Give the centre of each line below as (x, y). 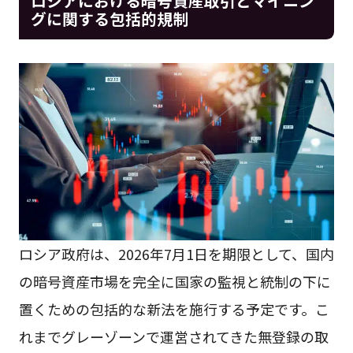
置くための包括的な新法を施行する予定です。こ (174, 309)
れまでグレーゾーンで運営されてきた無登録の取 (173, 337)
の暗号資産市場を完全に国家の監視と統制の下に (175, 282)
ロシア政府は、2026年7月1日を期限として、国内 (176, 254)
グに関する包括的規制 (109, 18)
